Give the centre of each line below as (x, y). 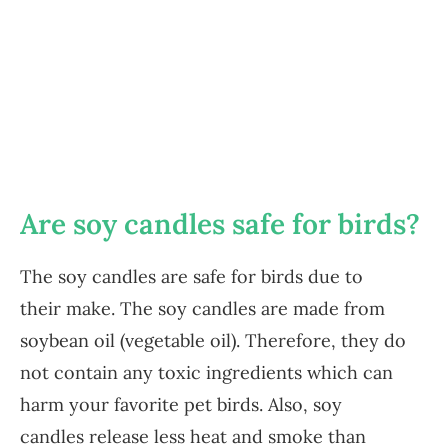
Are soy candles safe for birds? (220, 224)
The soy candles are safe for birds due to (191, 277)
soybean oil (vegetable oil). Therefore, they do (213, 341)
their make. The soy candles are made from (202, 309)
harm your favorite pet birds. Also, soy (181, 405)
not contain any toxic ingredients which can (206, 373)
